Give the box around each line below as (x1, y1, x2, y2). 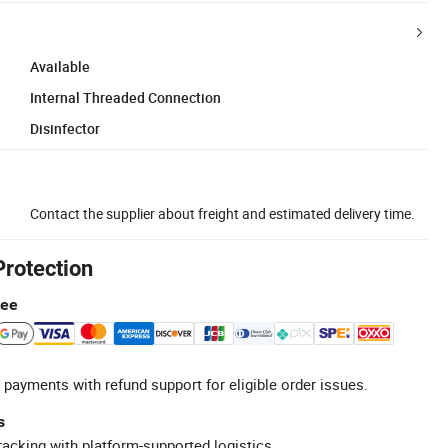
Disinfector (30, 118, 100, 138)
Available (30, 56, 90, 76)
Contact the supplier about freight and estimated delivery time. (30, 203, 415, 223)
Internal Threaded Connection (30, 87, 221, 107)
